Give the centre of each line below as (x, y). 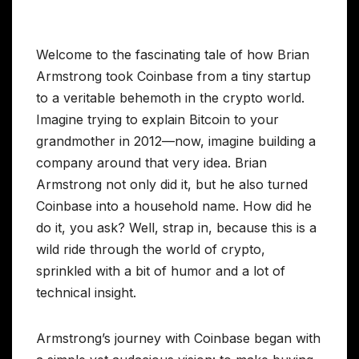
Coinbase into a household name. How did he (174, 206)
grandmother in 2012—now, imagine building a (176, 141)
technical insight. (86, 292)
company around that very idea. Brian (151, 162)
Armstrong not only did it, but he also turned (172, 184)
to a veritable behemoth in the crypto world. (170, 97)
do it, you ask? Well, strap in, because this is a (176, 227)
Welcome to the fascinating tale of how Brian (173, 54)
